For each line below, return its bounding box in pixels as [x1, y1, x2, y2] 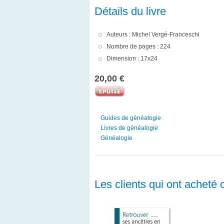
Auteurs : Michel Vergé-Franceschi [106, 30, 199, 38]
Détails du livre [94, 5, 166, 18]
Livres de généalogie [100, 124, 158, 131]
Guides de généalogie [100, 114, 161, 121]
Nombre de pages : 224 [106, 42, 170, 50]
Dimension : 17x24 [106, 55, 157, 62]
